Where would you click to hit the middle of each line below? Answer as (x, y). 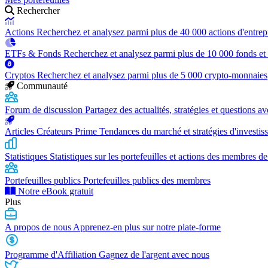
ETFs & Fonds (34, 54)
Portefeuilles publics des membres (147, 180)
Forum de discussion (45, 110)
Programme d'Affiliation (52, 255)
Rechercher (38, 10)
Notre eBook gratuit (54, 191)
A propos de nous (39, 227)
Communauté (42, 86)
